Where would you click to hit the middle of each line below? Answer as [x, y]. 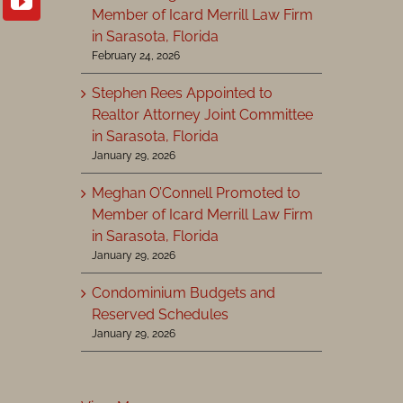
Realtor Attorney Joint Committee [202, 115]
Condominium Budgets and [183, 293]
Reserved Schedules [160, 315]
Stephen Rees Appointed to [182, 94]
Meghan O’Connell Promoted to [196, 193]
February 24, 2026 [135, 56]
